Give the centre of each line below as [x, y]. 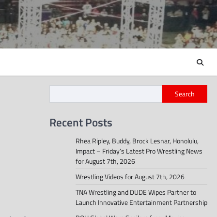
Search [185, 94]
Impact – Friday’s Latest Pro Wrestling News [139, 151]
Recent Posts [81, 122]
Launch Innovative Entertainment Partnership [141, 202]
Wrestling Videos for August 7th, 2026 [130, 177]
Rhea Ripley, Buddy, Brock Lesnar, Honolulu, [137, 141]
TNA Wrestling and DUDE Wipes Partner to [136, 192]
